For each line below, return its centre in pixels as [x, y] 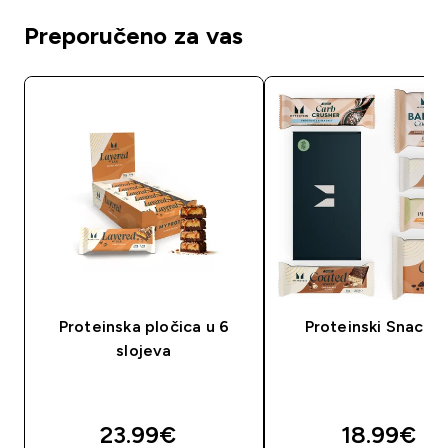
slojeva [144, 350]
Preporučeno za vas [133, 35]
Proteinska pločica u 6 [144, 326]
